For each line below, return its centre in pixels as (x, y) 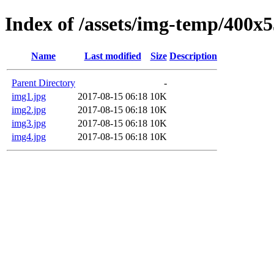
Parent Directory (43, 83)
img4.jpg (29, 136)
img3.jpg (29, 123)
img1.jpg (29, 96)
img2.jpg (29, 109)
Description (193, 56)
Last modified (113, 56)
